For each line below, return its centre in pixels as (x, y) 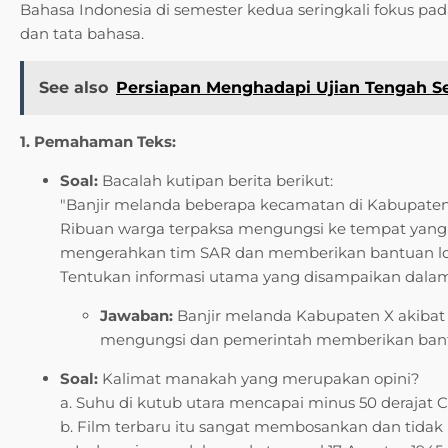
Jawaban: (136, 315)
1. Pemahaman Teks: (98, 141)
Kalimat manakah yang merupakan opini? (259, 378)
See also (73, 87)
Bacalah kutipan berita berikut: (215, 180)
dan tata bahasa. (82, 33)
